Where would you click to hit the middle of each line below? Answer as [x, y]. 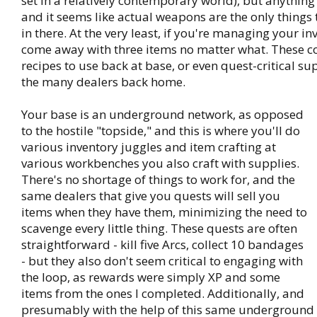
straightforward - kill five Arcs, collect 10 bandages [162, 244]
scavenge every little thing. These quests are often [159, 228]
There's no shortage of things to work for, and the [158, 179]
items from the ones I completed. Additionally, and [163, 293]
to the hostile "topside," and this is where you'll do [161, 131]
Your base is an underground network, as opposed [162, 114]
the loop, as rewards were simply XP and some [151, 277]
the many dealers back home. [103, 82]
